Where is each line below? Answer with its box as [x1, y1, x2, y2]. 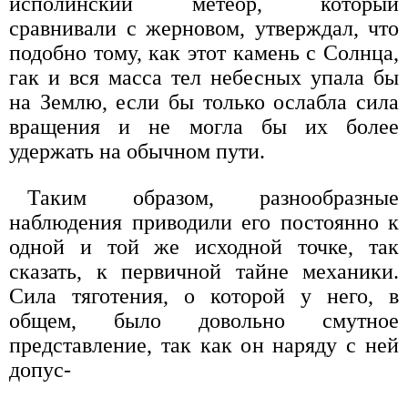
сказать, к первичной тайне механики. [9, 259, 399, 283]
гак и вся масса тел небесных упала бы [9, 65, 399, 89]
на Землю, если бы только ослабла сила [9, 89, 399, 114]
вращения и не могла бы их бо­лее [9, 114, 399, 138]
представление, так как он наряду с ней [9, 332, 399, 357]
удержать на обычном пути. [9, 138, 265, 163]
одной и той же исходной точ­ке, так [9, 234, 399, 259]
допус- [9, 357, 71, 382]
